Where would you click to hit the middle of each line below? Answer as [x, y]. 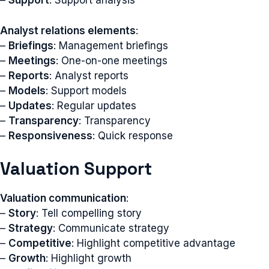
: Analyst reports [89, 75]
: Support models [86, 90]
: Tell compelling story [89, 213]
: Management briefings [111, 45]
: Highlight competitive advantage [153, 243]
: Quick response [133, 135]
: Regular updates [94, 105]
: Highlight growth [89, 258]
